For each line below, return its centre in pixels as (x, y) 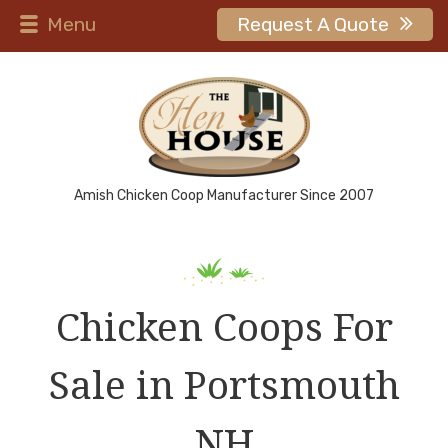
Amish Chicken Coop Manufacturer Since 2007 (224, 196)
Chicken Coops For (224, 326)
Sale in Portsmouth (224, 384)
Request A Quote (313, 24)
